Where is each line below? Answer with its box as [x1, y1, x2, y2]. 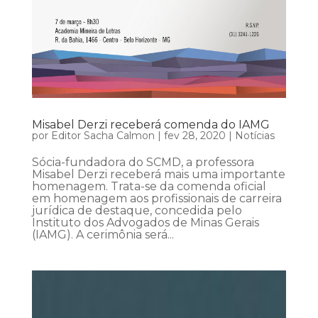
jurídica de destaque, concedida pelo [31, 203, 242, 217]
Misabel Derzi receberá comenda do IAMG [31, 117, 270, 131]
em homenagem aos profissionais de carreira [31, 191, 282, 205]
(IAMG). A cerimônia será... [31, 227, 174, 241]
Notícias [234, 128, 275, 142]
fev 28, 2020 [163, 128, 226, 142]
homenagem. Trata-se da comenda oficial [31, 179, 266, 193]
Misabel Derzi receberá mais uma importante [31, 167, 285, 181]
